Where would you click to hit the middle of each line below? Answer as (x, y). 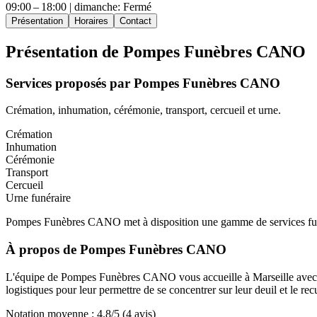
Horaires (91, 21)
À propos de (43, 250)
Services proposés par (70, 83)
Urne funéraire (38, 198)
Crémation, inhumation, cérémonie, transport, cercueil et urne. (143, 110)
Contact (136, 21)
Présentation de (64, 51)
